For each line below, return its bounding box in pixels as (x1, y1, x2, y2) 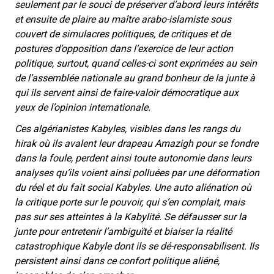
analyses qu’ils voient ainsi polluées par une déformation (15, 167, 259, 179)
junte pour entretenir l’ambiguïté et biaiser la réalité (15, 226, 232, 238)
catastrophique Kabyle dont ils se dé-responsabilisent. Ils (15, 240, 259, 253)
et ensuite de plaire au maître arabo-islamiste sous (15, 13, 231, 26)
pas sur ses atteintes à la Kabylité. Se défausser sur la (15, 211, 246, 223)
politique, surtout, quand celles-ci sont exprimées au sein (15, 57, 257, 70)
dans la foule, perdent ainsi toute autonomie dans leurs (15, 152, 251, 165)
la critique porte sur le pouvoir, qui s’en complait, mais (15, 196, 245, 209)
